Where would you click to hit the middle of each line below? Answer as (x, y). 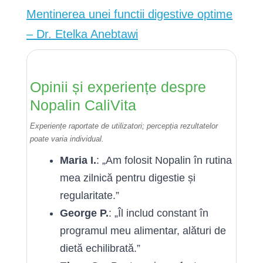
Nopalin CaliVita (83, 105)
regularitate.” (90, 195)
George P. (84, 213)
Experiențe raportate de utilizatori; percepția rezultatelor (124, 126)
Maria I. (78, 160)
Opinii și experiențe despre (118, 87)
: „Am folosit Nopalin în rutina (164, 160)
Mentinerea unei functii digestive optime (129, 14)
